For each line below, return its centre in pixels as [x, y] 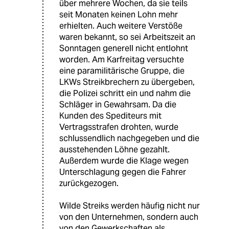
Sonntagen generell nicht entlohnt [124, 49]
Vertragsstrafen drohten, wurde [119, 127]
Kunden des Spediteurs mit [110, 116]
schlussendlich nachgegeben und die [129, 139]
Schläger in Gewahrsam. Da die [118, 105]
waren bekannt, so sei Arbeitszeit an [127, 37]
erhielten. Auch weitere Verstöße [121, 26]
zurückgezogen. [89, 184]
